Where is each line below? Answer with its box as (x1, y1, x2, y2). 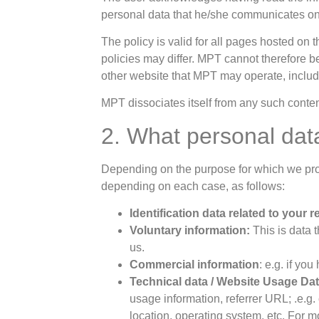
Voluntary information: (130, 224, 251, 237)
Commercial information (130, 258, 260, 271)
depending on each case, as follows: (101, 179, 288, 192)
